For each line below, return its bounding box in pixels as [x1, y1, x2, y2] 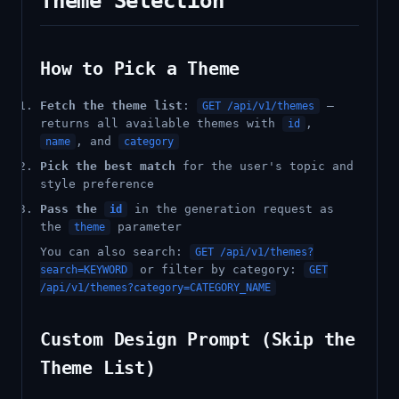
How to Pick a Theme [40, 58, 240, 79]
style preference [40, 177, 154, 191]
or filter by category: [133, 263, 304, 276]
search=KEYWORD [40, 264, 127, 276]
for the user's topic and [175, 159, 354, 173]
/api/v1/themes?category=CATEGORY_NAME [40, 281, 271, 294]
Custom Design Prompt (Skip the [40, 329, 355, 350]
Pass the [40, 202, 104, 216]
